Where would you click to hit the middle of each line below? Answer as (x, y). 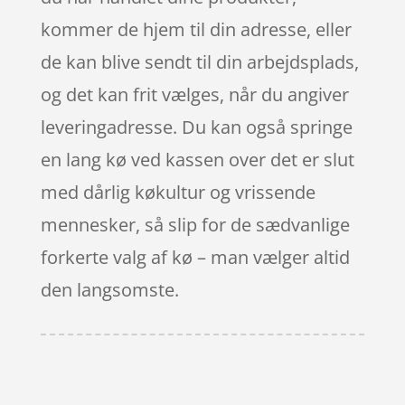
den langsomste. (109, 290)
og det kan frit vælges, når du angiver (194, 95)
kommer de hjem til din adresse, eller (196, 30)
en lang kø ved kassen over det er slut (197, 160)
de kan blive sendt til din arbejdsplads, (199, 62)
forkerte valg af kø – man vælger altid (195, 258)
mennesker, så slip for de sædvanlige (195, 225)
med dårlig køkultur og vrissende (178, 193)
